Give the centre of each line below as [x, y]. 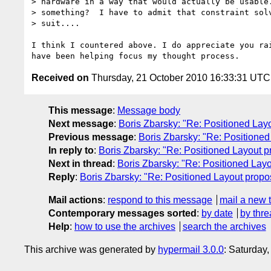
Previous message [91, 137]
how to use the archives [125, 226]
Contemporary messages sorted [122, 213]
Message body [149, 110]
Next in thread [80, 163]
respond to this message [160, 200]
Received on [60, 77]
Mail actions [76, 200]
